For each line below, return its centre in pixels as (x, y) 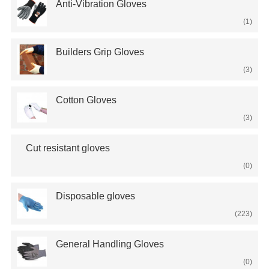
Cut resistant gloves (68, 148)
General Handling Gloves (110, 244)
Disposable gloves (95, 196)
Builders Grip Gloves (100, 52)
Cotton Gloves (86, 100)
